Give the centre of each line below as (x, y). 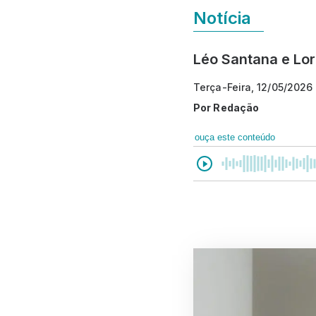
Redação (236, 107)
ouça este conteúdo (235, 137)
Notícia (222, 18)
